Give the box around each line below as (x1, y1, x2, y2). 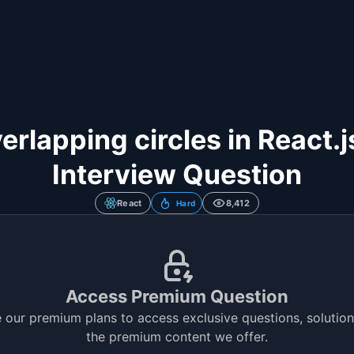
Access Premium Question (66, 286, 288, 307)
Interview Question (52, 158, 302, 190)
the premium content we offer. (86, 329, 268, 345)
